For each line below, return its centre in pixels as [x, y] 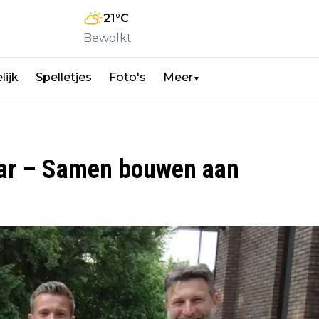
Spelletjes [64, 78]
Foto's [127, 78]
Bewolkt [108, 38]
